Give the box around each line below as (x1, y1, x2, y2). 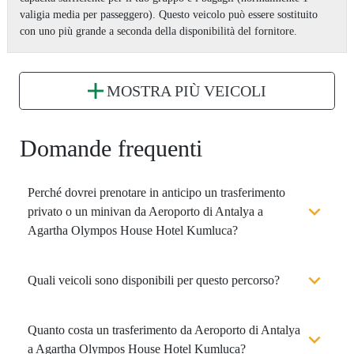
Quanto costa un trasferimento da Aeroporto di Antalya (28, 322, 300, 337)
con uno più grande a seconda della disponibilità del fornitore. (20, 24, 297, 37)
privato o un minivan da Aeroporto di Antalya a (28, 204, 263, 218)
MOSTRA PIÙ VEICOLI (107, 81, 266, 100)
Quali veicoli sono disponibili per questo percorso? (28, 273, 280, 287)
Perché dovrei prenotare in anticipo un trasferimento (28, 185, 285, 199)
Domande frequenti (20, 134, 202, 161)
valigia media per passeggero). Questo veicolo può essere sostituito (20, 8, 318, 21)
